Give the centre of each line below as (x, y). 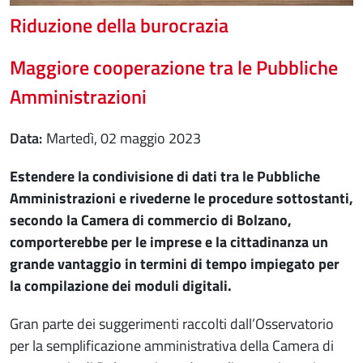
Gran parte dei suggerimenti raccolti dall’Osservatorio (172, 324)
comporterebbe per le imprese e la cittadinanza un (169, 242)
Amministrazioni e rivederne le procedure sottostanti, (181, 199)
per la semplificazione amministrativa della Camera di (172, 346)
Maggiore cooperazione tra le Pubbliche (174, 68)
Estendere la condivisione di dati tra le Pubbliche (165, 177)
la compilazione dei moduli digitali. (121, 286)
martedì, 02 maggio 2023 (130, 139)
